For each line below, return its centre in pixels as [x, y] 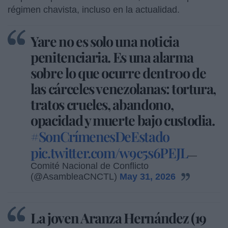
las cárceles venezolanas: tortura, [123, 88]
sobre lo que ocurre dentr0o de [118, 73]
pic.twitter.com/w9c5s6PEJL [109, 152]
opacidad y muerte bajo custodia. [123, 120]
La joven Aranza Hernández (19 [118, 218]
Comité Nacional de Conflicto [90, 166]
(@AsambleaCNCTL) [75, 176]
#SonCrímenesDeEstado [100, 136]
